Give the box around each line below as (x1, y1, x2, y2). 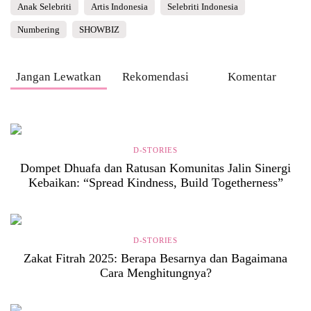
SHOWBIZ (79, 24, 119, 35)
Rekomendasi (121, 70, 189, 83)
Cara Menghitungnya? (99, 266, 212, 280)
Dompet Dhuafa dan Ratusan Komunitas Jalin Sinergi (20, 161, 291, 175)
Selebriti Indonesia (167, 1, 238, 12)
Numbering (17, 24, 60, 35)
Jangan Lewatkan (16, 70, 102, 83)
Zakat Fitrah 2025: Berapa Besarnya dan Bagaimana (24, 251, 287, 265)
